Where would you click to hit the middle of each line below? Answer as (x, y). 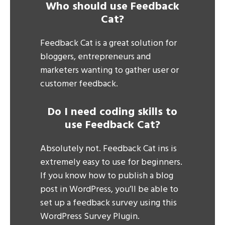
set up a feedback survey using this (108, 203)
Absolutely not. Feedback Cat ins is (108, 149)
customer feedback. (79, 84)
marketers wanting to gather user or (109, 70)
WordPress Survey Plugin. (90, 216)
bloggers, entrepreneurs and (95, 57)
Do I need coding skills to (113, 112)
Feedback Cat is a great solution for (108, 43)
